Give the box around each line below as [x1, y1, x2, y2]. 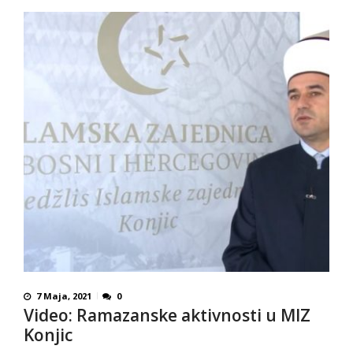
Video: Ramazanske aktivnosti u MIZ [24, 303, 310, 326]
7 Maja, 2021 [36, 289, 91, 302]
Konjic [24, 323, 72, 346]
